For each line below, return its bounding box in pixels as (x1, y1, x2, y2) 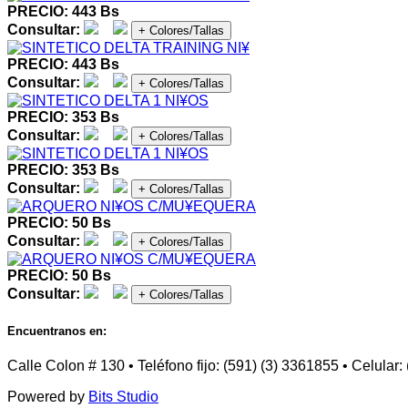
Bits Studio (88, 389, 158, 405)
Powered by (7, 389, 88, 405)
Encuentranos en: (7, 324, 107, 339)
